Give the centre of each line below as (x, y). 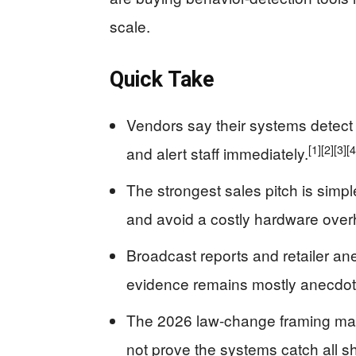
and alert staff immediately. (217, 153)
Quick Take (162, 79)
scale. (130, 25)
